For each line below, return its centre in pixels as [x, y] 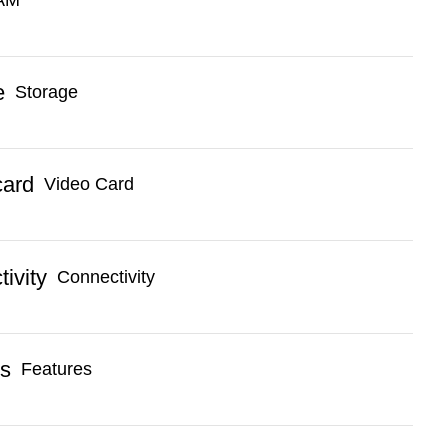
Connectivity [106, 276]
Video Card [89, 184]
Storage [47, 92]
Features [57, 368]
